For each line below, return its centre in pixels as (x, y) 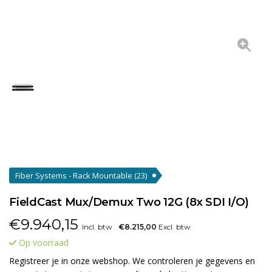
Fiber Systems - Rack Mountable (75, 175)
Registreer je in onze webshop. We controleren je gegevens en (132, 261)
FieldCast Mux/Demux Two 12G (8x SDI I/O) (129, 202)
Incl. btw (97, 227)
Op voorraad (42, 243)
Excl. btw (174, 227)
